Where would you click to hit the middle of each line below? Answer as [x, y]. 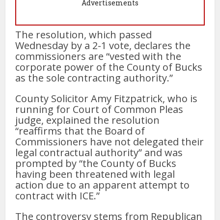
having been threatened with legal [95, 174]
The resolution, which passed [84, 34]
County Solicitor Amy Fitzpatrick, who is [107, 98]
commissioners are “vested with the [98, 56]
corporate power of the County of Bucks [109, 67]
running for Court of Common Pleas [99, 109]
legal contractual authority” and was [99, 152]
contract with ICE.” [58, 195]
